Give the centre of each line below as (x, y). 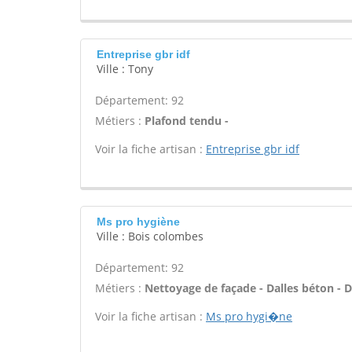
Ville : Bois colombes (150, 236)
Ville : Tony (125, 69)
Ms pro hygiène (138, 222)
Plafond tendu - (187, 121)
